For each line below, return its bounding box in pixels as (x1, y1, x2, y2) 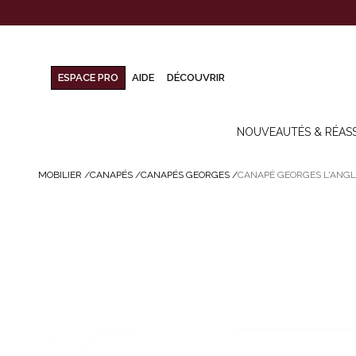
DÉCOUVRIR (167, 72, 225, 84)
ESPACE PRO (58, 72, 118, 84)
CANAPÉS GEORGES (141, 169, 230, 180)
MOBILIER (38, 169, 82, 180)
